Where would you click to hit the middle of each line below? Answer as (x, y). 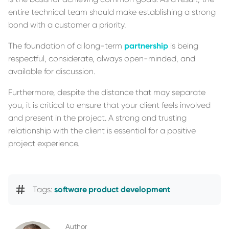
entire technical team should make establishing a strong (112, 12)
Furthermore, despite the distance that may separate (107, 92)
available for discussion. (52, 71)
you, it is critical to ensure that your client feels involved (109, 105)
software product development (112, 189)
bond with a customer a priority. (67, 25)
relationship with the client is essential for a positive (102, 130)
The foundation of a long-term (66, 45)
